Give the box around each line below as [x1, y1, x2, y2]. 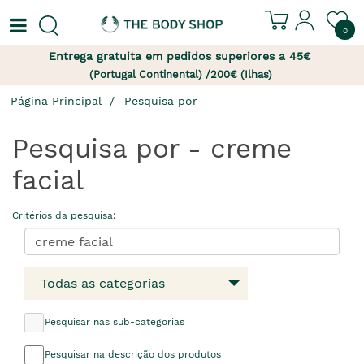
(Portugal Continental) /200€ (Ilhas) [89, 68, 272, 80]
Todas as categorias [41, 275, 165, 291]
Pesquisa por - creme [12, 132, 292, 164]
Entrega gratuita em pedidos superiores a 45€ [49, 50, 315, 63]
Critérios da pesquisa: [12, 210, 116, 221]
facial [12, 164, 84, 196]
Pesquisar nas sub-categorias [45, 316, 184, 327]
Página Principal [11, 94, 102, 107]
